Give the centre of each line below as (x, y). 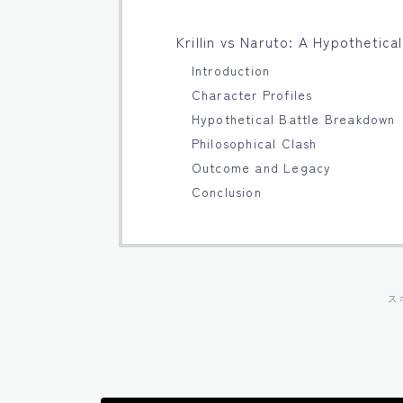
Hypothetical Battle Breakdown (293, 119)
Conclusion (226, 192)
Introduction (231, 70)
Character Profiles (252, 94)
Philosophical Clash (254, 143)
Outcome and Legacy (261, 167)
